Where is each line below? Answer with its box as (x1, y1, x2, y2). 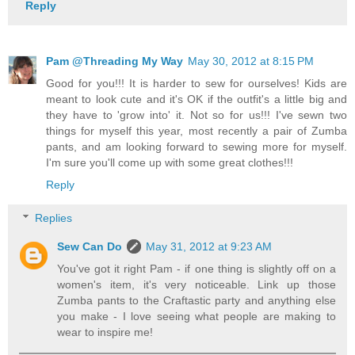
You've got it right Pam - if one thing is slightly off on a (57, 261, 336, 275)
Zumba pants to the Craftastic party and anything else (57, 293, 336, 307)
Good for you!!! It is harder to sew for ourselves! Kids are (46, 77, 347, 90)
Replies (35, 211, 73, 224)
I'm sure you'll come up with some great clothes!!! (46, 156, 293, 170)
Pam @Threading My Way (46, 55, 183, 68)
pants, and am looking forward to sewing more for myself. (46, 140, 347, 154)
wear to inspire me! (57, 325, 154, 338)
